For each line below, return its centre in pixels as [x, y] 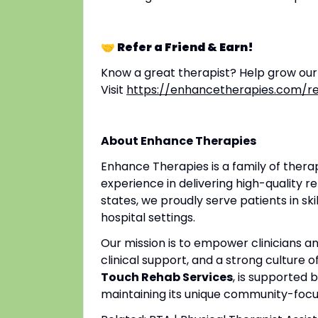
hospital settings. [148, 218]
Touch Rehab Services [167, 277]
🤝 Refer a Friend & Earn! [177, 47]
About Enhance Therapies [179, 141]
